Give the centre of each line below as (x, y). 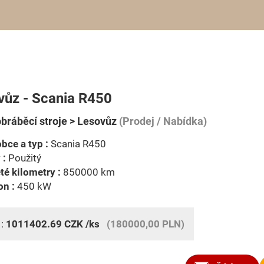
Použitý (24, 158)
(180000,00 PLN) (146, 224)
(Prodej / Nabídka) (162, 121)
